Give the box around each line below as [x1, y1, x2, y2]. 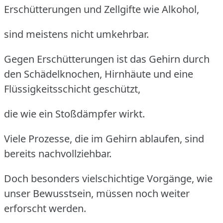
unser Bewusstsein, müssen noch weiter [4, 187, 190, 201]
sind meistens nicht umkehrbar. [4, 27, 149, 41]
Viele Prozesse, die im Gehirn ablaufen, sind [4, 132, 204, 146]
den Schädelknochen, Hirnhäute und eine [4, 67, 193, 81]
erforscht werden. [4, 202, 86, 216]
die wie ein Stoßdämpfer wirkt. [4, 107, 145, 121]
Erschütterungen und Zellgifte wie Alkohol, [4, 2, 199, 16]
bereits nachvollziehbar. [4, 147, 111, 161]
